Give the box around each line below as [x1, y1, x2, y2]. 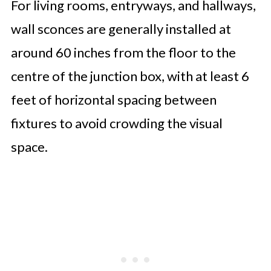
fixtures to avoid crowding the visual [10, 114, 223, 131]
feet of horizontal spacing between [10, 91, 217, 108]
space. [10, 138, 48, 155]
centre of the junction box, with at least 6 [10, 67, 249, 84]
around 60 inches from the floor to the [10, 44, 236, 60]
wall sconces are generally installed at [10, 20, 231, 37]
